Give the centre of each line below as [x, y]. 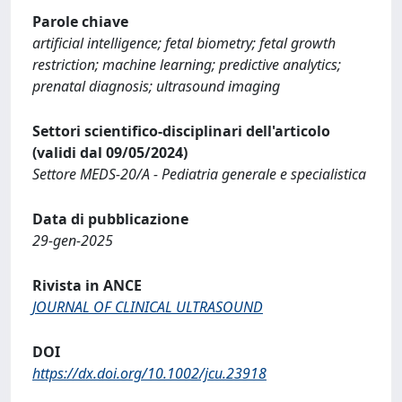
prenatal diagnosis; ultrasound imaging [156, 86]
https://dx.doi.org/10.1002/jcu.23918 [149, 373]
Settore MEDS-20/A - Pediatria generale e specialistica [199, 174]
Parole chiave [80, 21]
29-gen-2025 [73, 240]
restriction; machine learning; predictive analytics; [187, 64]
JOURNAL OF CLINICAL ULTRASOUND [148, 306]
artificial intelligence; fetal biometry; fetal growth [184, 43]
